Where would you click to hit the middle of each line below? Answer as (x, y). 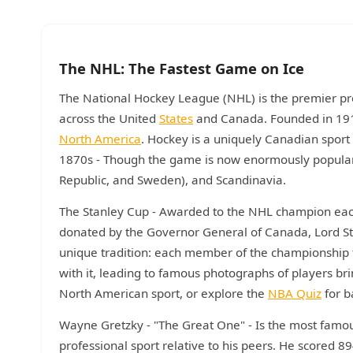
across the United (109, 118)
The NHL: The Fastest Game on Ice (182, 68)
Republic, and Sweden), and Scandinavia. (173, 180)
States (176, 118)
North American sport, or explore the (163, 293)
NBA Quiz (295, 293)
